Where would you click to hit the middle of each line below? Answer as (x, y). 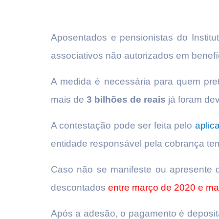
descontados (79, 187)
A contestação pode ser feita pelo (123, 125)
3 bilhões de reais (126, 99)
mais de (69, 99)
